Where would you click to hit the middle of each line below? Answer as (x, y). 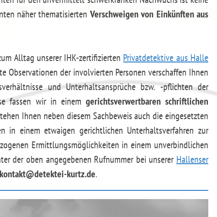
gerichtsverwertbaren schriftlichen (147, 101)
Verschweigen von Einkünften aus (149, 14)
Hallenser (192, 159)
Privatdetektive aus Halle (166, 58)
